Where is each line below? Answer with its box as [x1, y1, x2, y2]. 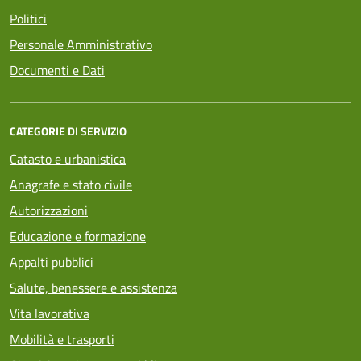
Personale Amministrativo [10, 34, 152, 54]
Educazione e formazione [10, 226, 146, 246]
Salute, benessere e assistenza [10, 277, 177, 297]
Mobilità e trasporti [10, 329, 114, 349]
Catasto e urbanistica [10, 148, 126, 168]
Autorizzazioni [10, 200, 88, 220]
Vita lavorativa [10, 303, 89, 323]
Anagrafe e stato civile [10, 174, 132, 194]
